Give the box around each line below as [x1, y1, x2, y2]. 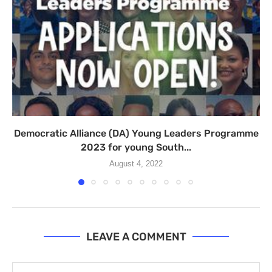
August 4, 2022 [109, 158, 163, 168]
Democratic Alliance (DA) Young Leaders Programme [13, 127, 259, 139]
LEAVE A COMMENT [86, 229, 186, 243]
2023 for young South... [81, 141, 191, 153]
